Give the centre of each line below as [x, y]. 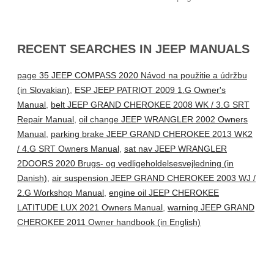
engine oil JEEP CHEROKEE [164, 193]
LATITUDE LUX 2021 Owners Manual [90, 208]
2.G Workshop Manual [61, 193]
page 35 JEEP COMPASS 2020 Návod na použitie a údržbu [132, 76]
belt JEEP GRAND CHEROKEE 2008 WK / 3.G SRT [150, 105]
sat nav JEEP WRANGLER [176, 149]
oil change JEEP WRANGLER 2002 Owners [163, 120]
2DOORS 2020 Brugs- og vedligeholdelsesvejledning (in [125, 164]
